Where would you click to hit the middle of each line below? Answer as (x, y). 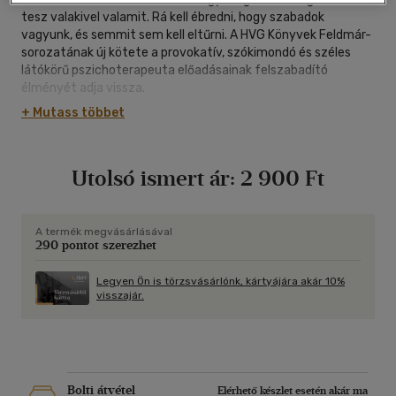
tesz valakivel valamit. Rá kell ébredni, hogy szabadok (173, 18)
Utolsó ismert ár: (153, 179)
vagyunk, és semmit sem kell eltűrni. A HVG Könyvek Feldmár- (196, 35)
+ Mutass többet (73, 113)
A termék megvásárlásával (104, 232)
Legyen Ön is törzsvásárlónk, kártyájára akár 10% (221, 282)
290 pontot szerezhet (96, 246)
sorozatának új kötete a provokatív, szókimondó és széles (186, 53)
